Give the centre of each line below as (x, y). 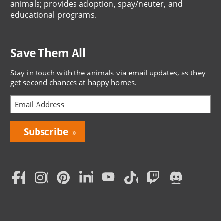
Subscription (32, 158)
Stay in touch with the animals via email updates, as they (108, 72)
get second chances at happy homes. (74, 82)
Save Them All (48, 53)
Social (32, 185)
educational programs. (53, 15)
